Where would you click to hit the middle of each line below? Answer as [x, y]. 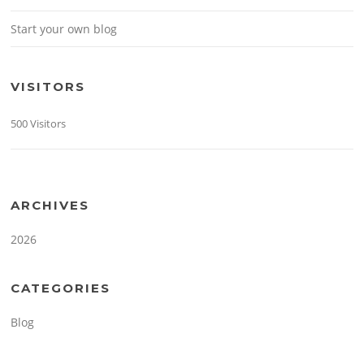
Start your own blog [64, 28]
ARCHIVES [50, 205]
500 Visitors [39, 123]
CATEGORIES [61, 288]
